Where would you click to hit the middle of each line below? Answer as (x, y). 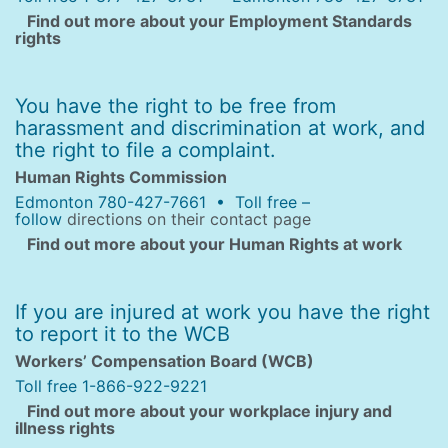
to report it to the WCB (122, 334)
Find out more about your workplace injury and (203, 411)
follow (41, 219)
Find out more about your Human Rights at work (208, 244)
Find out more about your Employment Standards (213, 21)
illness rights (65, 428)
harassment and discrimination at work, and (220, 128)
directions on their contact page (189, 219)
